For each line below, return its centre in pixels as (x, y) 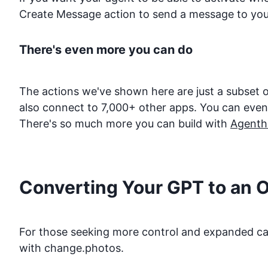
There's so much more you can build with (125, 124)
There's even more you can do (106, 49)
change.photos (83, 248)
